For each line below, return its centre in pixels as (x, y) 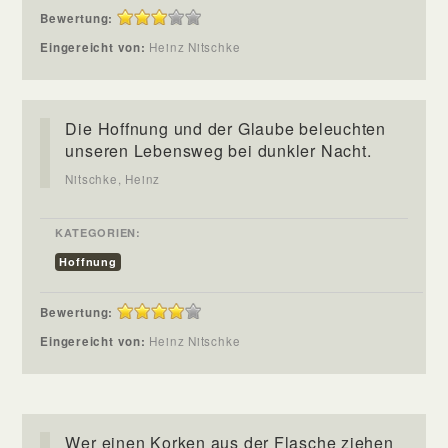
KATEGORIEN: (98, 232)
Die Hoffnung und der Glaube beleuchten (226, 128)
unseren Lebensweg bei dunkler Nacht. (218, 150)
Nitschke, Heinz (113, 178)
